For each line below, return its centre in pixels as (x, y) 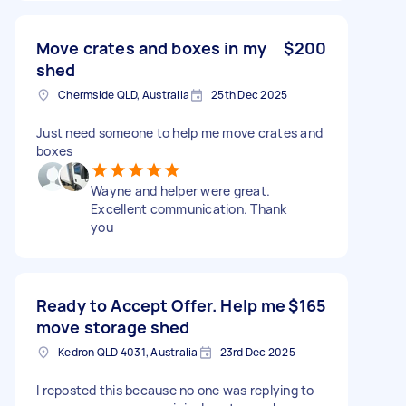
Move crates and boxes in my (152, 48)
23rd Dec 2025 (257, 352)
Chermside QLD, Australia (124, 94)
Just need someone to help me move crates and (179, 132)
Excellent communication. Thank (189, 208)
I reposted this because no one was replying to (175, 390)
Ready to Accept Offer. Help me (161, 305)
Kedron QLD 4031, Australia (128, 352)
